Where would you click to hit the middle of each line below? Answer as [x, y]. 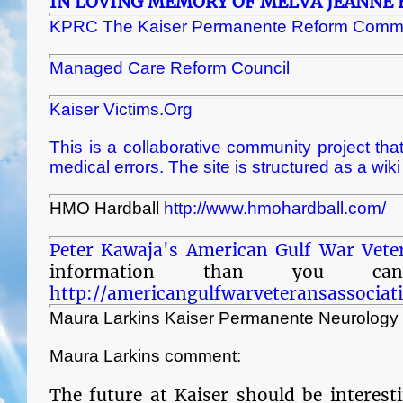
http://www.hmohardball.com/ [275, 208]
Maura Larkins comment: [145, 356]
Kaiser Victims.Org [121, 109]
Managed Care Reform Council [170, 68]
